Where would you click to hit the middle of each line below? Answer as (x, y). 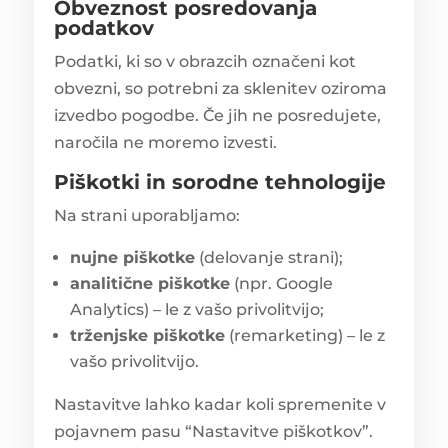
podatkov (103, 27)
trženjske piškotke (147, 335)
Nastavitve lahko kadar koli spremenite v (219, 404)
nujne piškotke (132, 257)
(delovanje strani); (268, 257)
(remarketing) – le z (304, 335)
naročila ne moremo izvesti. (165, 142)
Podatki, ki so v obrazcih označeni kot (204, 61)
